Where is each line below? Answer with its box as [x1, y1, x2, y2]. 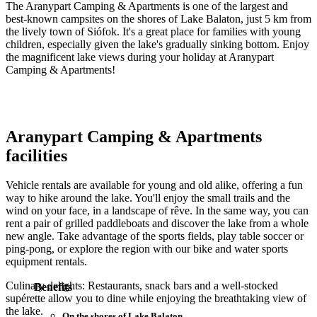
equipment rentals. [6, 255, 87, 268]
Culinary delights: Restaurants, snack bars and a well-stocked [6, 279, 278, 292]
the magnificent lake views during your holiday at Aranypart [6, 50, 274, 63]
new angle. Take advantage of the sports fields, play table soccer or [6, 230, 304, 243]
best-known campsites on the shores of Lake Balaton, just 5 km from [6, 12, 311, 25]
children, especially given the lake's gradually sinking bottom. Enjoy [6, 38, 309, 50]
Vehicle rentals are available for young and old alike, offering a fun [6, 179, 303, 192]
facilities [6, 146, 67, 165]
